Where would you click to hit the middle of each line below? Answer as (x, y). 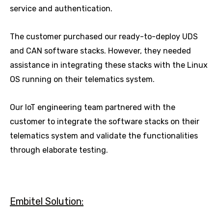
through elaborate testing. (59, 150)
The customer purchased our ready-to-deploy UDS (104, 37)
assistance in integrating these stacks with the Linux (109, 65)
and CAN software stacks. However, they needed (100, 51)
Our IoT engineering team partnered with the (93, 108)
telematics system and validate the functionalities (104, 136)
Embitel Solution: (47, 202)
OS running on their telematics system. (82, 80)
